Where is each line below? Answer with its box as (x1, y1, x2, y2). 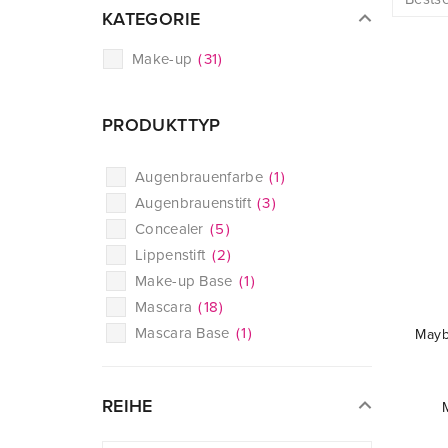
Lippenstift (135, 246, 210, 264)
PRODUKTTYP (102, 114, 221, 136)
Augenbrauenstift (135, 194, 256, 212)
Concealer (135, 220, 208, 238)
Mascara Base (135, 324, 234, 342)
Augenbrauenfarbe (135, 168, 268, 186)
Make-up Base (135, 272, 237, 290)
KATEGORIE (102, 8, 201, 30)
